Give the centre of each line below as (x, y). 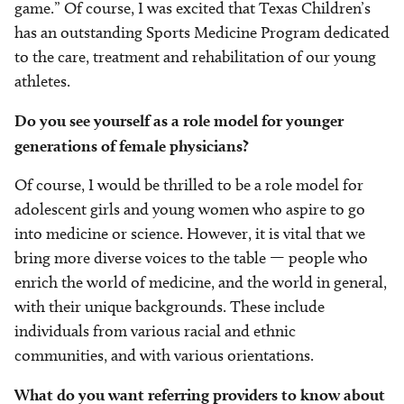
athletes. (42, 82)
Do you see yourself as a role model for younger (179, 121)
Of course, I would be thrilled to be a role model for (189, 185)
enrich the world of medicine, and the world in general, (201, 283)
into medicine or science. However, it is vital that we (190, 234)
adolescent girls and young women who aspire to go (190, 210)
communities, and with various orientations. (164, 356)
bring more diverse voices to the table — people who (191, 258)
